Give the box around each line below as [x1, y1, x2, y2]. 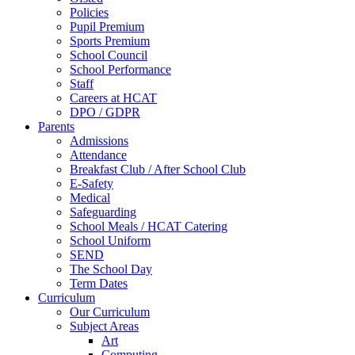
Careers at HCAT [70, 90, 157, 105]
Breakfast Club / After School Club [70, 162, 246, 176]
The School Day [70, 261, 152, 276]
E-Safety [70, 176, 113, 190]
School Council [70, 48, 147, 62]
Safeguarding [70, 204, 136, 219]
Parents [38, 119, 74, 133]
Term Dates [70, 276, 128, 290]
